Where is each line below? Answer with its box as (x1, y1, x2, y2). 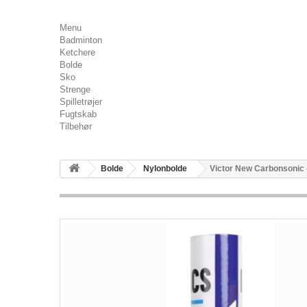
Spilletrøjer (60, 97, 102, 107)
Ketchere (60, 47, 95, 58)
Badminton (60, 35, 102, 45)
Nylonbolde (143, 164, 187, 173)
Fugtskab (60, 109, 97, 119)
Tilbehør (60, 121, 92, 132)
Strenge (60, 84, 90, 95)
